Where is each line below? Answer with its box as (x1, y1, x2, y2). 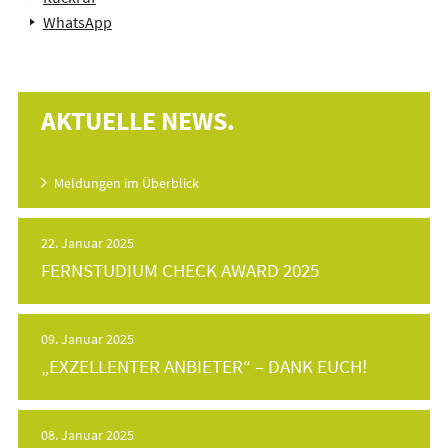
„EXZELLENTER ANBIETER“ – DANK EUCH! (41, 353, 368, 378)
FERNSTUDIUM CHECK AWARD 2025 (41, 257, 320, 282)
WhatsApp (42, 11, 112, 32)
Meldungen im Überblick (54, 173, 200, 192)
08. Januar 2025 (41, 425, 135, 444)
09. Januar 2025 (41, 329, 135, 348)
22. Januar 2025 (41, 233, 135, 252)
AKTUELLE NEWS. (41, 103, 236, 137)
